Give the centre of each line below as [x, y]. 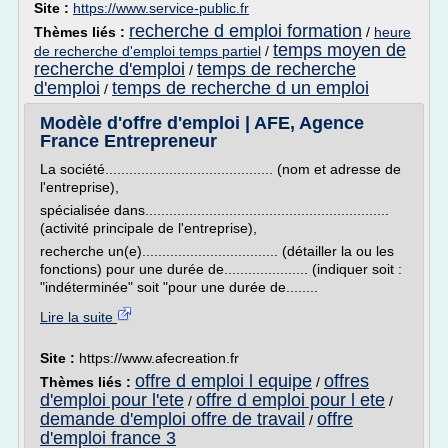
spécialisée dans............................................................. [214, 210]
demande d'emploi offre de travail [172, 419]
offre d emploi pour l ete [290, 400]
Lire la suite [78, 317]
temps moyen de [339, 50]
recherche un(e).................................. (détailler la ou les [217, 251]
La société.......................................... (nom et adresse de [220, 169]
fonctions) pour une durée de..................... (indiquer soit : [221, 269]
